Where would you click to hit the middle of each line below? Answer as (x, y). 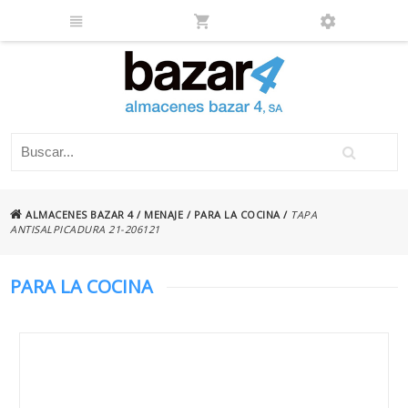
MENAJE (164, 214)
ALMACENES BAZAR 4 (78, 214)
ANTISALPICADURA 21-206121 (85, 229)
